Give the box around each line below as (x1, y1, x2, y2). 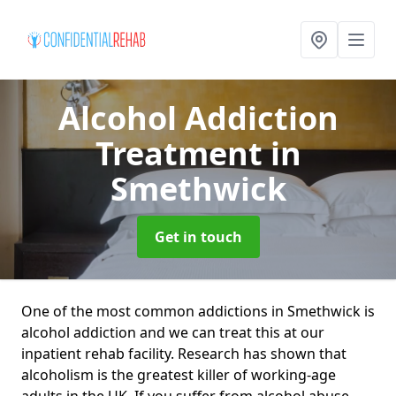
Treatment (95, 132, 270, 175)
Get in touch (154, 227, 242, 247)
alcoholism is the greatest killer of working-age (21, 365, 336, 385)
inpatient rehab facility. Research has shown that (21, 344, 346, 363)
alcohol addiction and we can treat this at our (21, 323, 324, 342)
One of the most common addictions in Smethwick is (21, 301, 375, 321)
